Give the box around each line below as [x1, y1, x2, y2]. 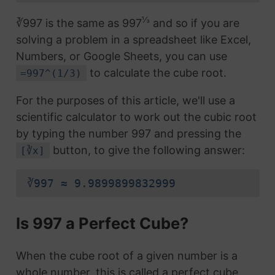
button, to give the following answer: [50, 143, 246, 157]
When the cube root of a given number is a [15, 249, 238, 263]
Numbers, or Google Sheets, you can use [15, 49, 227, 63]
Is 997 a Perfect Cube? [15, 213, 188, 233]
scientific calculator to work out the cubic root [15, 110, 257, 123]
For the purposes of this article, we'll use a [15, 93, 235, 107]
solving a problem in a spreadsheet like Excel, [15, 33, 251, 46]
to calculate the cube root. [87, 66, 227, 79]
